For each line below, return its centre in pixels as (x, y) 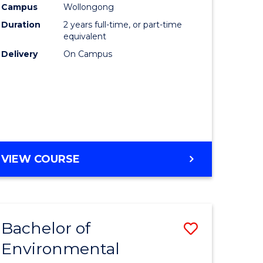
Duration (21, 25)
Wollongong (89, 7)
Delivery (20, 54)
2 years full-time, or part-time (123, 25)
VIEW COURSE (41, 159)
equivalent (85, 37)
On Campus (88, 54)
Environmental (61, 249)
